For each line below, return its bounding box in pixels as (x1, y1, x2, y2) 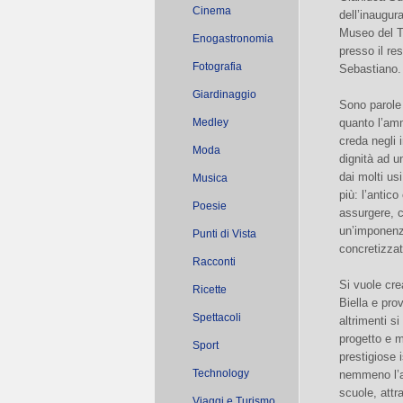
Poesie (193, 200, 227, 212)
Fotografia (193, 60, 242, 73)
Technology (193, 367, 249, 380)
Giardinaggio (193, 88, 256, 101)
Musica (193, 172, 228, 184)
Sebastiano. (339, 62, 401, 76)
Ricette (193, 283, 227, 296)
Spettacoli (193, 311, 241, 324)
